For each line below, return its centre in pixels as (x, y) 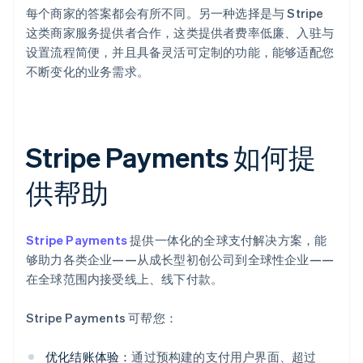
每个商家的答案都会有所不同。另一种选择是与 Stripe (175, 13)
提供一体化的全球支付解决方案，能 (227, 239)
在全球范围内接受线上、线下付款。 (125, 278)
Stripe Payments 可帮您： (102, 317)
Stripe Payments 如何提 (171, 156)
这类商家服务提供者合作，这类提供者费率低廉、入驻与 (180, 32)
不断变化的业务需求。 (88, 71)
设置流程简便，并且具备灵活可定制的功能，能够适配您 (180, 51)
